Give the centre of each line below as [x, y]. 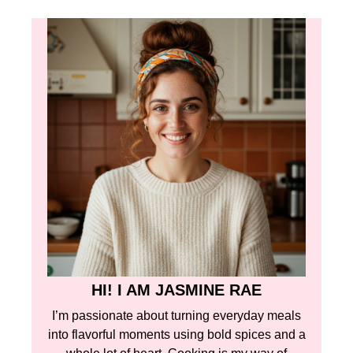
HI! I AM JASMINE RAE [176, 290]
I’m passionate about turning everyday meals [176, 315]
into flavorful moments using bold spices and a [176, 334]
